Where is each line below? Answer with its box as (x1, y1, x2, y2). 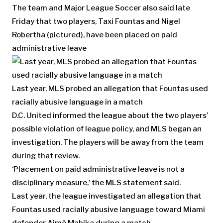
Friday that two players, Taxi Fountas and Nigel (12, 17, 180, 26)
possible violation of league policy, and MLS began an (12, 124, 202, 134)
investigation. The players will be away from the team (12, 138, 204, 147)
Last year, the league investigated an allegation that (12, 192, 202, 201)
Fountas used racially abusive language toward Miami (12, 205, 205, 215)
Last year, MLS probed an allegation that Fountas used (12, 84, 208, 94)
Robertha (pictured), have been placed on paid (12, 30, 177, 40)
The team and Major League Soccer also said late (12, 3, 190, 13)
